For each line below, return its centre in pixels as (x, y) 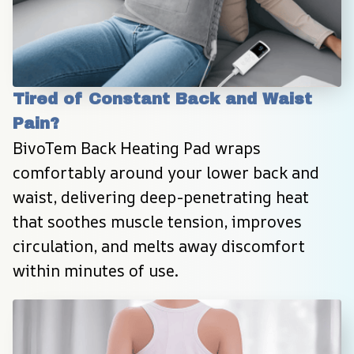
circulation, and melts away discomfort (159, 246)
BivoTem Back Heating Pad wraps (137, 148)
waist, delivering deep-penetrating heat (161, 197)
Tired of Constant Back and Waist (162, 98)
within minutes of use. (96, 270)
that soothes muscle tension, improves (157, 221)
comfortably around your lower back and (166, 172)
